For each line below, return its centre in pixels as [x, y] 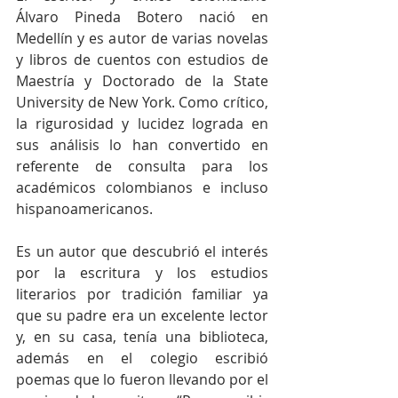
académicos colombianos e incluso [142, 187]
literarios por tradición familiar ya [142, 294]
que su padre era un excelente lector [142, 315]
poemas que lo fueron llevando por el [142, 379]
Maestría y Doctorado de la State [142, 80]
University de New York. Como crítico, [142, 102]
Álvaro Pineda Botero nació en [142, 16]
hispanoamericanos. [86, 208]
